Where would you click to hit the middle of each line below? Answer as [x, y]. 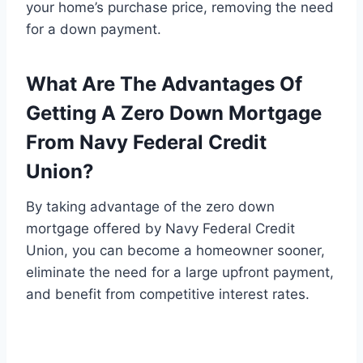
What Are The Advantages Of [164, 84]
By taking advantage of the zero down [150, 207]
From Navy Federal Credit [146, 143]
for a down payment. [94, 30]
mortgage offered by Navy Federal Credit [160, 229]
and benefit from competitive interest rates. [168, 295]
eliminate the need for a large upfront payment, [180, 273]
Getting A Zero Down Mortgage [174, 113]
